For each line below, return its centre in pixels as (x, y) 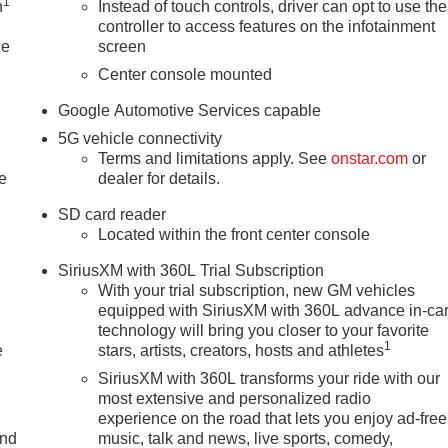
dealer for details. (159, 178)
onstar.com (370, 158)
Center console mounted (185, 74)
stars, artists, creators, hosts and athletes (241, 350)
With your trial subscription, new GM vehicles (257, 290)
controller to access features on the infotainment (267, 26)
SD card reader (112, 214)
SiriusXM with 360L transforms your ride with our (269, 378)
